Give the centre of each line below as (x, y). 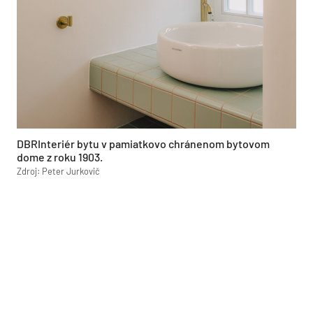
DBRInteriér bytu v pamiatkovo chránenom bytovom (143, 144)
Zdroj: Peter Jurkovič (58, 171)
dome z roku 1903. (60, 157)
